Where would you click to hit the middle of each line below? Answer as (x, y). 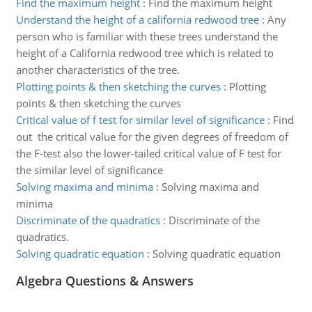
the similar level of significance (89, 170)
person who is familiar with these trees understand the (147, 36)
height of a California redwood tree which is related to (145, 53)
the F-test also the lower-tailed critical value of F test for (148, 153)
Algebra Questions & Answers (104, 281)
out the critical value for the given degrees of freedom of (152, 136)
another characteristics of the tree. (97, 70)
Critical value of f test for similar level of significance (140, 120)
